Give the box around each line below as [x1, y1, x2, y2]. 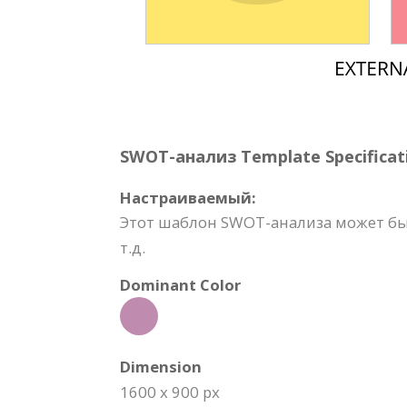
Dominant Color [120, 274, 241, 295]
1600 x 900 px [120, 382, 220, 402]
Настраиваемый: [120, 187, 256, 208]
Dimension [120, 356, 202, 377]
